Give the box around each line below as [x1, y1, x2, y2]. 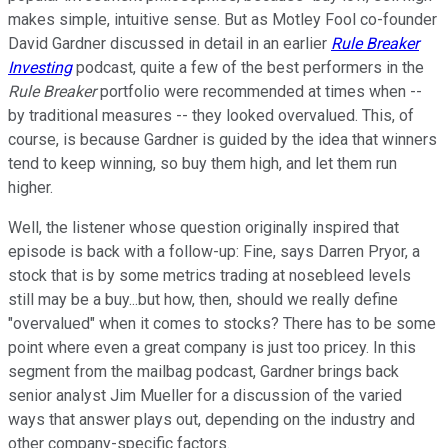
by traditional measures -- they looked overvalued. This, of [8, 105, 414, 125]
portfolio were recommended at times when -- [96, 81, 422, 101]
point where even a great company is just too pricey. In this [8, 337, 416, 357]
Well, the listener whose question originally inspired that [8, 217, 399, 237]
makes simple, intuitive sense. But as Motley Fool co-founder [8, 9, 437, 29]
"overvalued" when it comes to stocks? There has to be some [8, 313, 436, 333]
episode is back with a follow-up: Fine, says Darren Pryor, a [8, 241, 420, 261]
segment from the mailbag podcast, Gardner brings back [8, 361, 399, 381]
